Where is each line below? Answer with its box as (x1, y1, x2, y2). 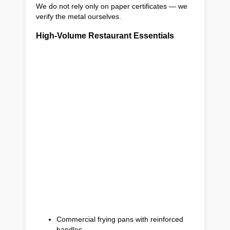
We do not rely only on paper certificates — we (36, 2, 187, 11)
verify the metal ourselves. (36, 12, 121, 21)
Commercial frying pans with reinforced (56, 215, 183, 224)
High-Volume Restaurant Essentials (36, 30, 174, 40)
